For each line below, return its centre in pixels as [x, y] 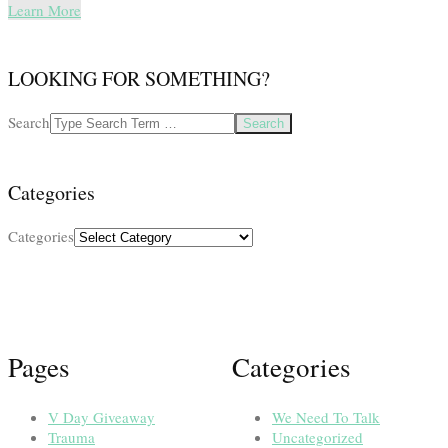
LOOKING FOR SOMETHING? [139, 78]
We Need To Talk [326, 417]
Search [29, 121]
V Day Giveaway [101, 417]
